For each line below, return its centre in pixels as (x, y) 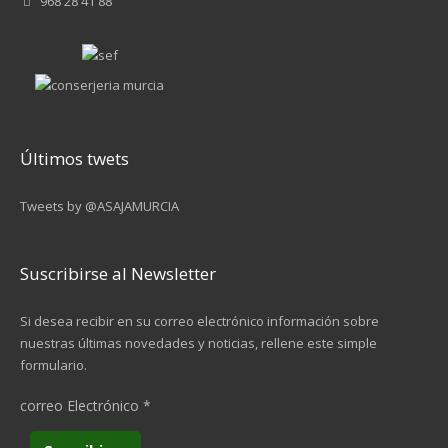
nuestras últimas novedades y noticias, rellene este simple (198, 343)
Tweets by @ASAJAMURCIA (99, 206)
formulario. (53, 365)
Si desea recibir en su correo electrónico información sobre (199, 321)
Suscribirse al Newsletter (118, 273)
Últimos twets (74, 158)
